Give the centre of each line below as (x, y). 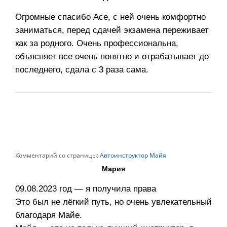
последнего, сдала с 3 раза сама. (82, 70)
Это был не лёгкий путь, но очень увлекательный (113, 202)
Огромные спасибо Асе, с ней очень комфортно (110, 17)
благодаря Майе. (49, 215)
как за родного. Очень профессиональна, (97, 44)
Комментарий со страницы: (57, 156)
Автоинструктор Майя (132, 156)
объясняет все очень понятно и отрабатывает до (112, 57)
